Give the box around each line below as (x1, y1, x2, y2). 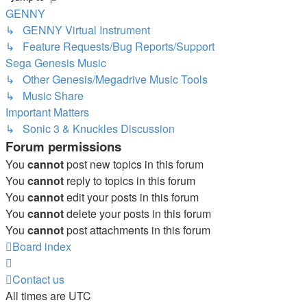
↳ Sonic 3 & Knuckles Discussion (5, 120, 175, 136)
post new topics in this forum (64, 156, 204, 172)
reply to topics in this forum (64, 172, 195, 188)
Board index (12, 238, 71, 254)
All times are (5, 287, 69, 304)
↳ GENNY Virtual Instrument (5, 21, 150, 38)
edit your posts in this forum (64, 188, 199, 205)
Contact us (12, 271, 64, 287)
